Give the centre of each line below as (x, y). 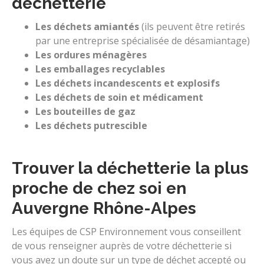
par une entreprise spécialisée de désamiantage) (143, 40)
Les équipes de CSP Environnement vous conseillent (126, 231)
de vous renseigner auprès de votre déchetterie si (122, 245)
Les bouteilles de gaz (87, 111)
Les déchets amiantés (87, 26)
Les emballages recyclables (101, 69)
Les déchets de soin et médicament (121, 97)
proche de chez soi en (99, 188)
